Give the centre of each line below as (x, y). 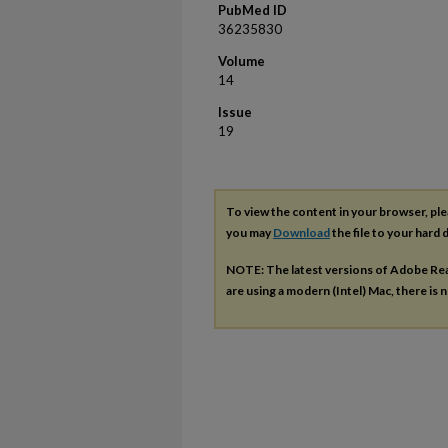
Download (301, 232)
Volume (241, 61)
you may (249, 232)
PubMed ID (252, 10)
